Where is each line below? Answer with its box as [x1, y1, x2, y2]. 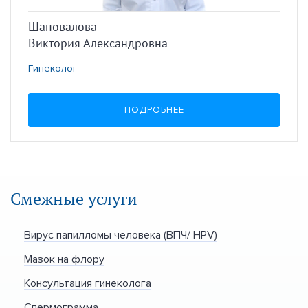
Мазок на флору [24, 252, 104, 266]
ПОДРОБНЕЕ [124, 104, 184, 116]
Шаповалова [28, 19, 97, 35]
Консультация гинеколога [24, 276, 151, 290]
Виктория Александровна [28, 35, 168, 52]
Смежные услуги [10, 188, 137, 210]
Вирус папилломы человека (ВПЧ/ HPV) [24, 228, 217, 242]
